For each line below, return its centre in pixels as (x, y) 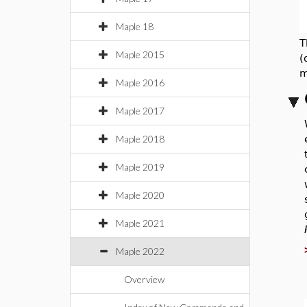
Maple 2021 (140, 223)
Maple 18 (135, 26)
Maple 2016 (140, 83)
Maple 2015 (140, 54)
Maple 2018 (140, 139)
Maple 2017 (140, 111)
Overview (144, 279)
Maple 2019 (140, 167)
